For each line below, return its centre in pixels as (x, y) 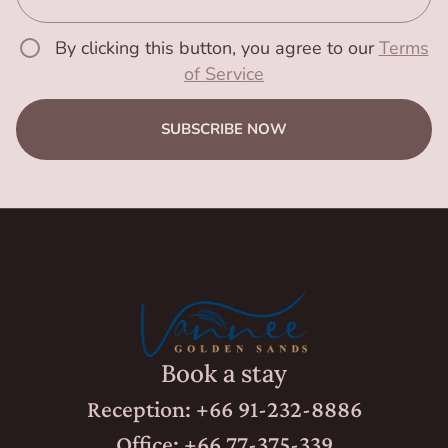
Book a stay (224, 374)
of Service (224, 73)
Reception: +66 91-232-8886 (224, 409)
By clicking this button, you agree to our (216, 47)
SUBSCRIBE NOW (224, 129)
